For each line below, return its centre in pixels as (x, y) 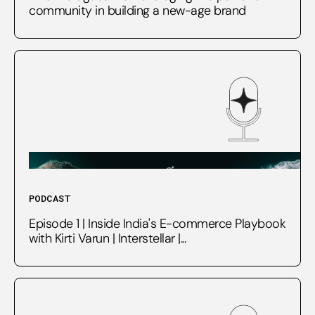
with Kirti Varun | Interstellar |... (107, 238)
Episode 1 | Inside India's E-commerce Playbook (157, 223)
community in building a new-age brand (137, 10)
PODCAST (50, 198)
